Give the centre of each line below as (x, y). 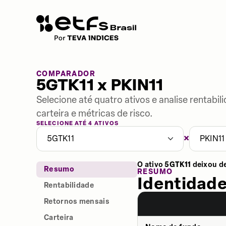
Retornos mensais (77, 202)
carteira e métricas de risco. (95, 114)
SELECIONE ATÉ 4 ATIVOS (78, 123)
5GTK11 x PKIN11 (100, 86)
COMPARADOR (66, 74)
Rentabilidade (69, 185)
